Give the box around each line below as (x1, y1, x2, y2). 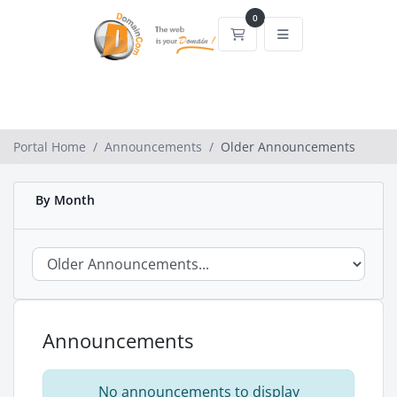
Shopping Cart (244, 24, 330, 42)
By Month (28, 191, 95, 208)
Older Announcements (221, 138, 355, 155)
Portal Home (13, 138, 86, 155)
